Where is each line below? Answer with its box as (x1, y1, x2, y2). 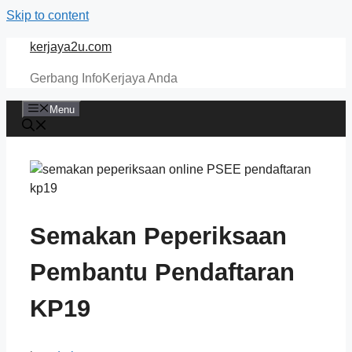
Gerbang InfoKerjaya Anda (30, 71, 178, 85)
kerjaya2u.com (30, 40, 112, 53)
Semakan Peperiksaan (30, 222, 287, 251)
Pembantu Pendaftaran (30, 258, 295, 287)
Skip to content (6, 9, 89, 22)
